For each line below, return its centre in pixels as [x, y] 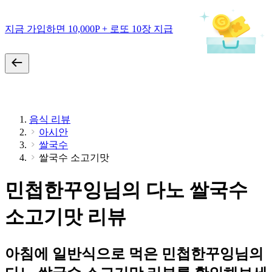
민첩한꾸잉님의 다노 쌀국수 [126, 190]
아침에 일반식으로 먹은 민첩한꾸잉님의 [134, 253]
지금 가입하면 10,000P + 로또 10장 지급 [89, 29]
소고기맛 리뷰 [66, 217]
